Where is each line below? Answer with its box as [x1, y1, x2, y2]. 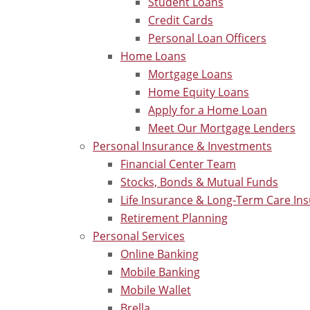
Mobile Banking [120, 264, 200, 279]
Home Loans [120, 48, 186, 63]
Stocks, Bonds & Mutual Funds [120, 174, 278, 189]
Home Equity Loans [148, 84, 249, 99]
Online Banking [120, 246, 199, 261]
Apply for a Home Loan [148, 102, 267, 117]
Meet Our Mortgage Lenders [148, 120, 295, 135]
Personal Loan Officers [148, 30, 266, 45]
